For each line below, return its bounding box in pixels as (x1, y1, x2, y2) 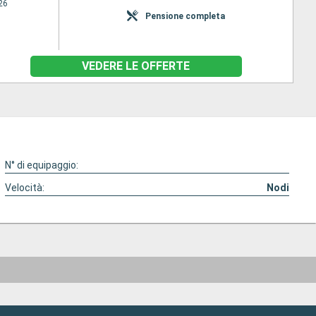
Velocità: (5, 182, 45, 193)
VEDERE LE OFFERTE (82, 59, 190, 73)
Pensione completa (145, 11, 225, 21)
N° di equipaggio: (5, 159, 79, 171)
